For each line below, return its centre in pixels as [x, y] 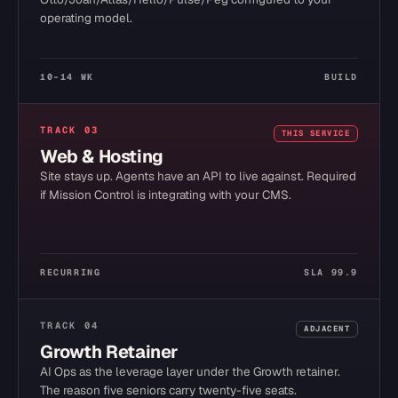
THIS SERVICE [315, 133]
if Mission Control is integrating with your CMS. [166, 195]
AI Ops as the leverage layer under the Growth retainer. [190, 371]
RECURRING [71, 272]
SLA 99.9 [331, 272]
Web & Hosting [102, 156]
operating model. [86, 18]
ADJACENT [327, 329]
